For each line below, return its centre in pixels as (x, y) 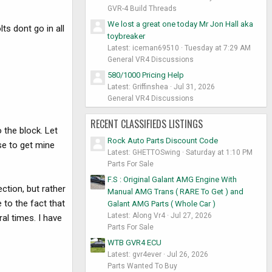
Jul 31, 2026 (194, 87)
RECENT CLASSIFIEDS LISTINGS (147, 124)
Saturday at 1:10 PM (219, 153)
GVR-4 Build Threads (142, 9)
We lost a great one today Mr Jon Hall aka (180, 24)
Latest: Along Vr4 (136, 215)
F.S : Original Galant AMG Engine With (172, 179)
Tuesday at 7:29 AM (218, 48)
